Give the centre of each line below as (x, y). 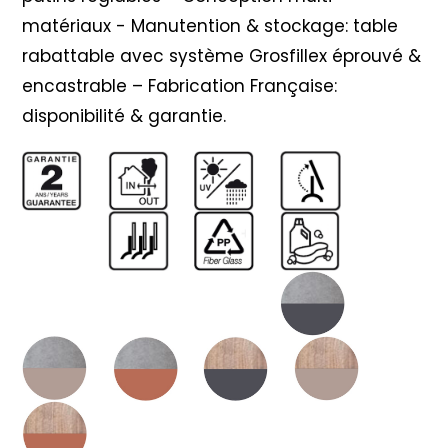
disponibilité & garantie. (124, 115)
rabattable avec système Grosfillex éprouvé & (222, 55)
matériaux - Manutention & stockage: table (210, 25)
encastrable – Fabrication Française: (180, 85)
